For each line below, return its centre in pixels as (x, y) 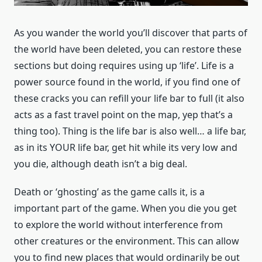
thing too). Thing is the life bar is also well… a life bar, (130, 131)
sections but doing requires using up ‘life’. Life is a (124, 65)
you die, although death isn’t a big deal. (101, 163)
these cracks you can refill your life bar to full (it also (129, 98)
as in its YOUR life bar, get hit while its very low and (126, 147)
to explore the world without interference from (118, 224)
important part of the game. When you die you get (125, 208)
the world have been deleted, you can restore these (128, 49)
